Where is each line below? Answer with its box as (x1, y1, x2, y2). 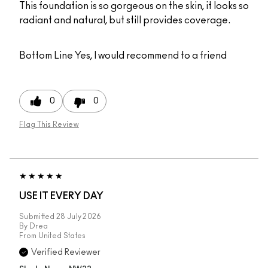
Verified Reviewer (31, 248, 100, 257)
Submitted (19, 213, 56, 221)
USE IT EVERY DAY (19, 191, 103, 202)
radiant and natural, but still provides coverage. (19, 16, 230, 26)
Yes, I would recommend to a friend (73, 51, 227, 61)
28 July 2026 (56, 213, 102, 221)
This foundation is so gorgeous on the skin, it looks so (19, 1, 249, 11)
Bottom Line (19, 51, 73, 61)
